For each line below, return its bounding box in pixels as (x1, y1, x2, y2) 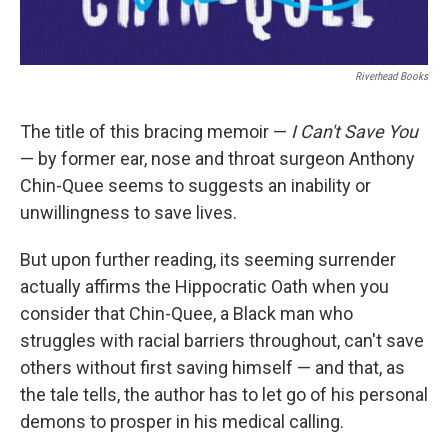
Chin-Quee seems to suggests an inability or (20, 175, 371, 197)
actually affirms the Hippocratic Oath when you (20, 276, 389, 298)
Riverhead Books (355, 70, 428, 84)
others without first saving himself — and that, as (20, 357, 405, 379)
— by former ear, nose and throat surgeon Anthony (20, 148, 415, 170)
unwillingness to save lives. (20, 202, 237, 224)
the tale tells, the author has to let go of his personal (20, 384, 428, 406)
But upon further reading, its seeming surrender (20, 249, 396, 271)
